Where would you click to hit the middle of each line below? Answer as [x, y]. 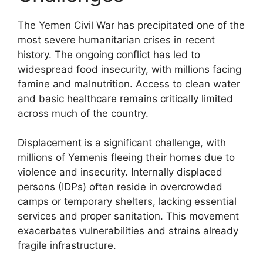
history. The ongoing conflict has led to [109, 54]
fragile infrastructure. [67, 245]
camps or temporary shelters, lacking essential [127, 201]
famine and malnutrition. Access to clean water [129, 84]
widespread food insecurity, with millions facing [129, 69]
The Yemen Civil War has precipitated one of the [131, 25]
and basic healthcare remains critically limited [125, 98]
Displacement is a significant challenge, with [122, 143]
